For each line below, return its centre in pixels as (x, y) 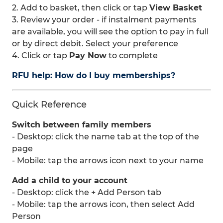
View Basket (176, 8)
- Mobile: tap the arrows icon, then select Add (103, 204)
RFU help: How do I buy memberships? (94, 75)
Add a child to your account (70, 180)
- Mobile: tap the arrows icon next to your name (108, 161)
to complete (132, 56)
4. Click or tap (41, 56)
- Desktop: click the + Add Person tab (87, 192)
